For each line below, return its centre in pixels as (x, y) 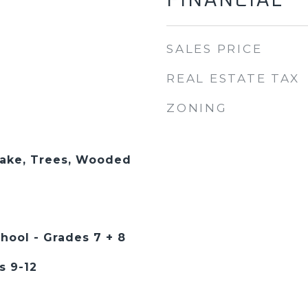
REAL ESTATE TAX (233, 78)
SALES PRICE (214, 49)
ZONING (197, 108)
